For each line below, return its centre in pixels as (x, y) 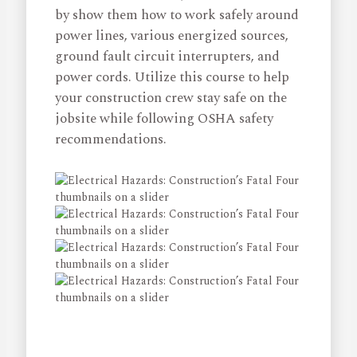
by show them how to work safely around (177, 16)
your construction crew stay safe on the (171, 98)
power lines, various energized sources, (172, 36)
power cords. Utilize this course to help (173, 78)
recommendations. (111, 140)
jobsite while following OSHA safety (165, 119)
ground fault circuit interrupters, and (168, 57)
